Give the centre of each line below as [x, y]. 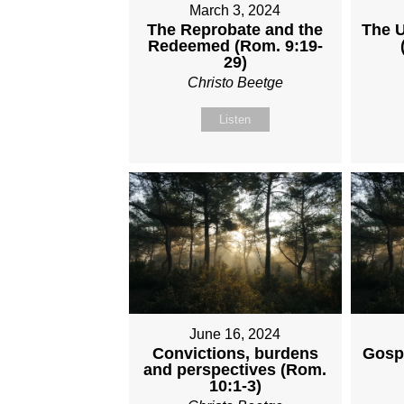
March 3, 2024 [235, 11]
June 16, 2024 [235, 335]
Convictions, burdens [235, 354]
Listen [235, 120]
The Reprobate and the [235, 30]
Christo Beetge [235, 83]
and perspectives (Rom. [235, 370]
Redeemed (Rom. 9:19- [235, 46]
